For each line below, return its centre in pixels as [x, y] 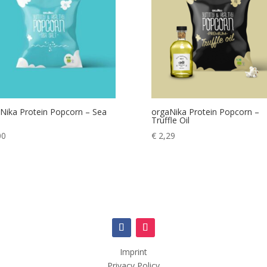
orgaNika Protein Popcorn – [205, 112]
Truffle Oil [170, 120]
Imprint [133, 252]
